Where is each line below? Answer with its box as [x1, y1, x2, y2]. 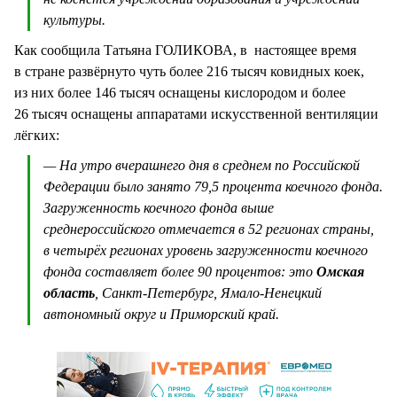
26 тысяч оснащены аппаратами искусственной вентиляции [14, 106, 378, 122]
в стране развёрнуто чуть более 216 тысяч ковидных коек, [14, 64, 364, 80]
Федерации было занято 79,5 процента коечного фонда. [43, 179, 383, 195]
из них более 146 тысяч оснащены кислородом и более [14, 85, 346, 101]
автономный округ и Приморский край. [43, 307, 279, 323]
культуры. [43, 12, 105, 28]
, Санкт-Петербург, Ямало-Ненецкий [95, 285, 322, 301]
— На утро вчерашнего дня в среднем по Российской [43, 158, 360, 174]
